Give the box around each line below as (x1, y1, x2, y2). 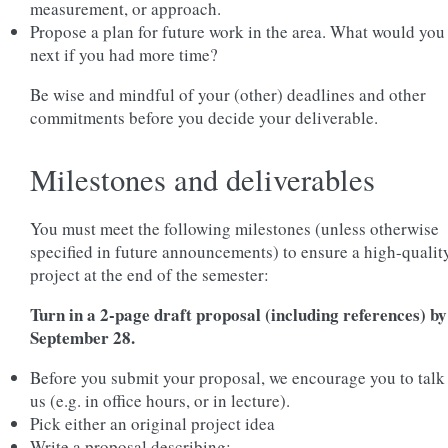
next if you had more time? (30, 43, 218, 66)
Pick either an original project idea (30, 412, 275, 435)
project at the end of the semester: (30, 263, 269, 286)
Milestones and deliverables (30, 159, 375, 200)
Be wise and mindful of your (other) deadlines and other (30, 83, 426, 106)
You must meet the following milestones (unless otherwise (30, 217, 439, 240)
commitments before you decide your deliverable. (30, 106, 378, 129)
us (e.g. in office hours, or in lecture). (30, 389, 290, 412)
